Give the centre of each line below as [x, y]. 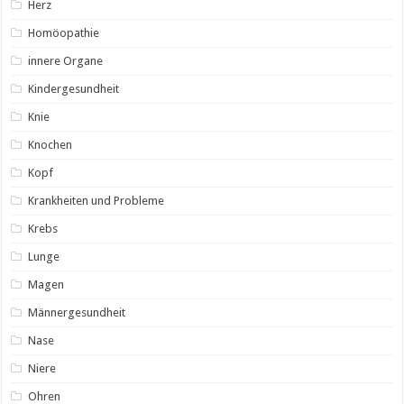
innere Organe [66, 60]
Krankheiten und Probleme [96, 200]
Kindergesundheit [74, 88]
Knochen [50, 144]
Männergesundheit [77, 312]
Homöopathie [64, 32]
